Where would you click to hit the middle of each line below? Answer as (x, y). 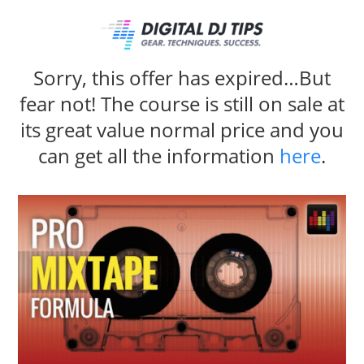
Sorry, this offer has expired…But (182, 78)
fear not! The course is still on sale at (182, 104)
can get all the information (159, 156)
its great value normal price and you (182, 130)
